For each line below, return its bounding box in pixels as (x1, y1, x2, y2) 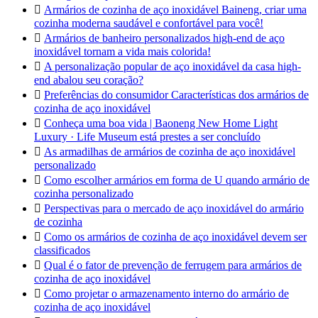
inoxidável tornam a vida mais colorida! (34, 45, 211, 57)
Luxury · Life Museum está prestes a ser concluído (34, 131, 261, 143)
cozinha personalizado (34, 187, 133, 199)
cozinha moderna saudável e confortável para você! (34, 17, 263, 29)
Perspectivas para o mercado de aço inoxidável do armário (44, 202, 304, 214)
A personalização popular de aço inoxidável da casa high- (44, 60, 301, 72)
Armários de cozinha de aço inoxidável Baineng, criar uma (44, 4, 307, 16)
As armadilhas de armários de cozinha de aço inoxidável (44, 146, 295, 158)
